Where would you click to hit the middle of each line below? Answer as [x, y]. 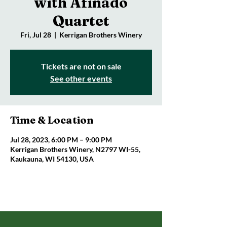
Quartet [81, 21]
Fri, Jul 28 [36, 35]
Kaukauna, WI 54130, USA [52, 159]
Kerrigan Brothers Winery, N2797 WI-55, [75, 149]
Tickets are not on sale [81, 66]
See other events [81, 78]
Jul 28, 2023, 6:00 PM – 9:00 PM [61, 140]
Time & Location [52, 120]
